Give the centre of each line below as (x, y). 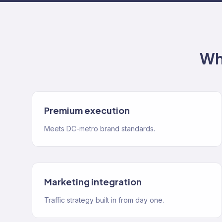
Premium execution (87, 110)
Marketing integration (93, 182)
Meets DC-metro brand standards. (100, 129)
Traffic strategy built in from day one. (104, 200)
